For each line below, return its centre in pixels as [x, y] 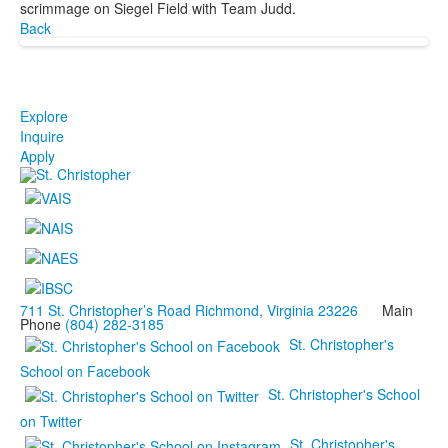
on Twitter [51, 420]
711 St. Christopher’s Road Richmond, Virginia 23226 [189, 309]
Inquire [42, 135]
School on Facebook [85, 370]
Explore [44, 115]
